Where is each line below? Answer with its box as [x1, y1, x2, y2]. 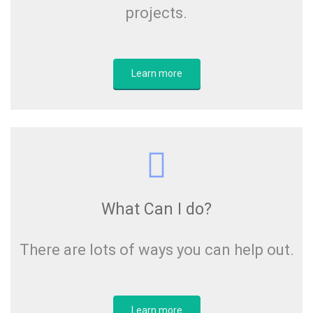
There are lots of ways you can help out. [19, 241, 294, 259]
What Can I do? [101, 200, 212, 219]
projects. [126, 4, 187, 22]
